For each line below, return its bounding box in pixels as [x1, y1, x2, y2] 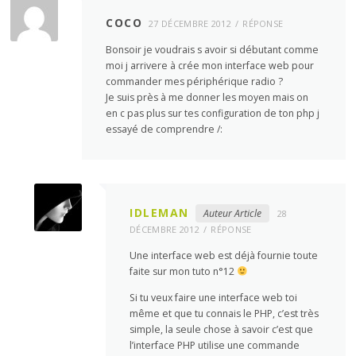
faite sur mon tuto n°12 [130, 264, 238, 278]
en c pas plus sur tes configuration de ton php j [106, 106, 320, 120]
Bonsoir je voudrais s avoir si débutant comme [106, 42, 319, 56]
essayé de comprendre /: [106, 122, 223, 136]
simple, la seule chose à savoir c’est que [130, 323, 314, 336]
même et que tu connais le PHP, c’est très [130, 307, 319, 320]
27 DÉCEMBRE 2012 [149, 17, 231, 29]
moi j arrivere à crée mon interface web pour [106, 58, 315, 72]
